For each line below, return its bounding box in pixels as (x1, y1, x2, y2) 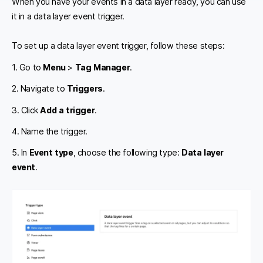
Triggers (67, 83, 103, 94)
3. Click (12, 104, 41, 115)
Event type (29, 147, 73, 158)
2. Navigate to (12, 83, 67, 94)
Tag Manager (75, 62, 130, 72)
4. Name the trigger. (12, 126, 87, 136)
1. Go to (12, 62, 43, 72)
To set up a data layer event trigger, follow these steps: (12, 41, 225, 51)
